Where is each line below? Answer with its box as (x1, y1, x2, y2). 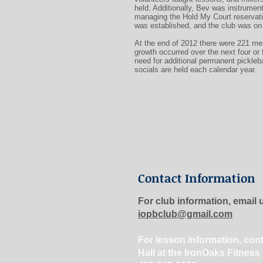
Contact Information (138, 170, 255, 186)
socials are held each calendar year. (134, 65, 257, 74)
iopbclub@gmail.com (138, 209, 232, 219)
